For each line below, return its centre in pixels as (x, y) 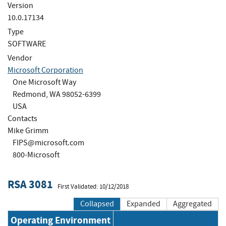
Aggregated (192, 204)
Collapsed (97, 204)
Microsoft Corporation (45, 70)
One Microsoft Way (44, 82)
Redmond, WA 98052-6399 (57, 94)
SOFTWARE (27, 44)
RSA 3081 (30, 185)
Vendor (20, 58)
